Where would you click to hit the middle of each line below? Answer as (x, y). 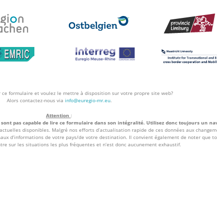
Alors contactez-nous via (36, 101)
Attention (58, 116)
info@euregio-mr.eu (87, 101)
